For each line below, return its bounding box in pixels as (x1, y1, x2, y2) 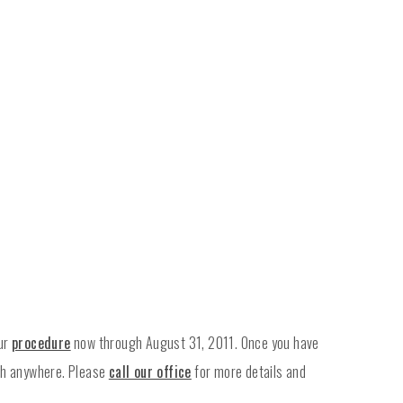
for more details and (191, 361, 307, 383)
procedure (12, 332, 71, 354)
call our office (108, 361, 192, 383)
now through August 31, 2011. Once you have (70, 332, 319, 354)
